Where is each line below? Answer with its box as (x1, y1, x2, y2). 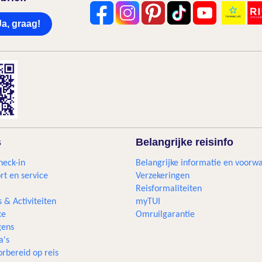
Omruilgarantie (135, 210, 195, 219)
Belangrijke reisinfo (135, 136, 233, 148)
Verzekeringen (135, 171, 189, 181)
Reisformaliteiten (135, 184, 202, 194)
